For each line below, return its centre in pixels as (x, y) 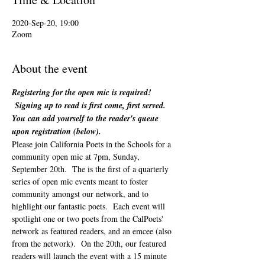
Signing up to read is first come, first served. (90, 105)
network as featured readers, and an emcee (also (93, 231)
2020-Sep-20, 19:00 (45, 23)
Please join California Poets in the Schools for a (93, 144)
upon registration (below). (58, 131)
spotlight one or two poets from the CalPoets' (89, 219)
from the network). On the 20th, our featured (90, 243)
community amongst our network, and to (81, 194)
